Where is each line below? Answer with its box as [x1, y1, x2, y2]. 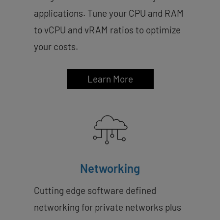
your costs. [34, 40, 78, 52]
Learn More [87, 73, 133, 84]
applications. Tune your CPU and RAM [34, 7, 184, 19]
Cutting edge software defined [34, 184, 156, 196]
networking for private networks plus [34, 201, 181, 213]
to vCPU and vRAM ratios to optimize [34, 24, 181, 35]
